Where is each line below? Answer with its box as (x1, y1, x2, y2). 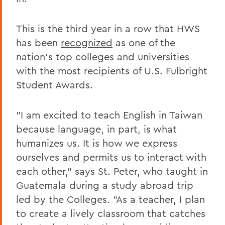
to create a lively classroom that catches (16, 206, 205, 219)
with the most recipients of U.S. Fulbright (16, 64, 207, 77)
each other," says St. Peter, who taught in (16, 164, 208, 177)
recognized (61, 36, 113, 49)
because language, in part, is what (16, 122, 177, 135)
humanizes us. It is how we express (16, 136, 177, 149)
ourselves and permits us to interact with (16, 150, 206, 163)
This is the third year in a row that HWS (16, 22, 200, 35)
